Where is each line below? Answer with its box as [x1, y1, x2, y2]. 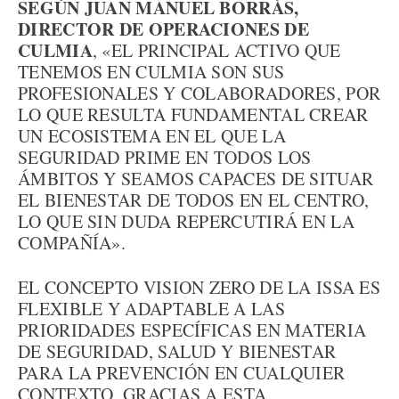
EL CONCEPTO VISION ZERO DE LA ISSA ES [18, 275, 381, 299]
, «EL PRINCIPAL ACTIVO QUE [92, 38, 341, 62]
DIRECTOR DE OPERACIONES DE [18, 16, 309, 42]
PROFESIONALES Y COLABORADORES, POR [18, 81, 381, 105]
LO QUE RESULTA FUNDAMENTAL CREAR [18, 102, 369, 126]
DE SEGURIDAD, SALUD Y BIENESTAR [18, 339, 337, 363]
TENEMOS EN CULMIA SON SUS [18, 60, 285, 84]
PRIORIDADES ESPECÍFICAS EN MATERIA [18, 318, 367, 342]
